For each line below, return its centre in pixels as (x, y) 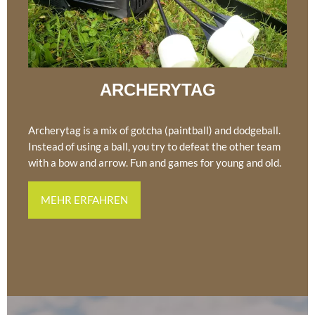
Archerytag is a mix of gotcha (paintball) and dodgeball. (154, 130)
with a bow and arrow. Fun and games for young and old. (155, 163)
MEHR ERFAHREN (84, 200)
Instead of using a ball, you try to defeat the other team (154, 147)
